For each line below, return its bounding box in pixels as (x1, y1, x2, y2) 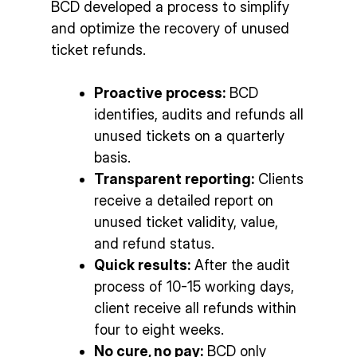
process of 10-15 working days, (94, 277, 294, 295)
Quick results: (94, 256, 190, 273)
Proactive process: (94, 84, 226, 101)
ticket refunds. (51, 41, 146, 58)
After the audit (190, 256, 290, 273)
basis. (94, 148, 131, 166)
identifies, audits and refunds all (94, 105, 304, 123)
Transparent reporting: (94, 170, 254, 187)
